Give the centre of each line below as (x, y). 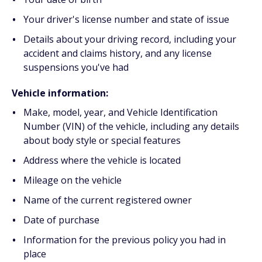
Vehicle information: (60, 93)
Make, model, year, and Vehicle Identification (120, 112)
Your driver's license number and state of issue (126, 19)
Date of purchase (61, 220)
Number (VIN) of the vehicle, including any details (131, 126)
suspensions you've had (76, 67)
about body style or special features (102, 140)
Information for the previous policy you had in (125, 240)
